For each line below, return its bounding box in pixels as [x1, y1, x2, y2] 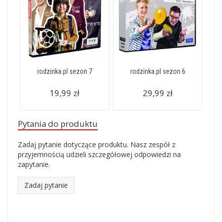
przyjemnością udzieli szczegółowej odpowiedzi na [18, 150, 181, 159]
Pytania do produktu [18, 118, 98, 129]
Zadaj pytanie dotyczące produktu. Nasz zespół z [18, 140, 175, 149]
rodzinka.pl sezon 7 [37, 67, 92, 75]
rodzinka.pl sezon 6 [130, 67, 185, 75]
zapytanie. [18, 160, 50, 169]
